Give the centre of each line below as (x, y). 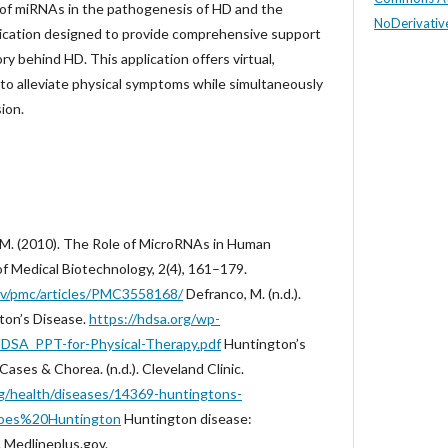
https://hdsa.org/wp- (154, 318)
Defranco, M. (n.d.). (242, 293)
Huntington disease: (186, 418)
